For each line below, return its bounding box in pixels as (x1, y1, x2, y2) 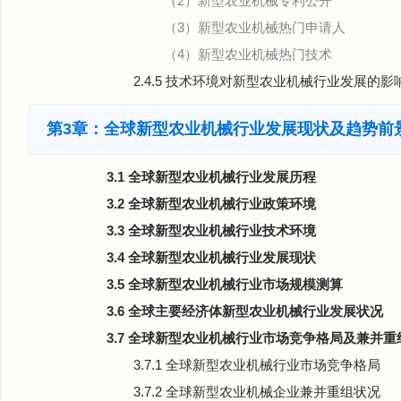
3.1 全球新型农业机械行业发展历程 (107, 169, 316, 184)
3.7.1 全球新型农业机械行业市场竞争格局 (133, 357, 380, 372)
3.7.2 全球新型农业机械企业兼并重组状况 (133, 384, 380, 399)
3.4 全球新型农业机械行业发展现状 (107, 250, 316, 265)
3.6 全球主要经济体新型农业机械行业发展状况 (107, 303, 383, 319)
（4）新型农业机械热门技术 (164, 47, 332, 62)
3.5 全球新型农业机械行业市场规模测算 (107, 277, 343, 292)
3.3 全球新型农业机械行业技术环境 (107, 223, 316, 238)
